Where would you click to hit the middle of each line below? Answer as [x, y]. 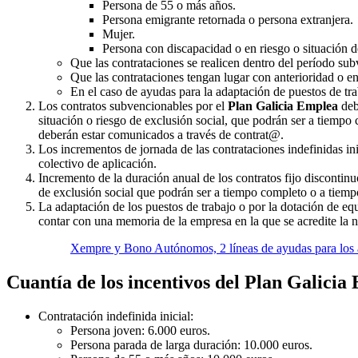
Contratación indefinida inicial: [116, 316]
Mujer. [119, 34]
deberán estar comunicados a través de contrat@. [161, 135]
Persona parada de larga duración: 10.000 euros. [191, 345]
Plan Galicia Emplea [283, 106]
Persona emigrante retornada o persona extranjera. [228, 20]
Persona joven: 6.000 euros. [140, 330]
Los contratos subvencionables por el [133, 106]
